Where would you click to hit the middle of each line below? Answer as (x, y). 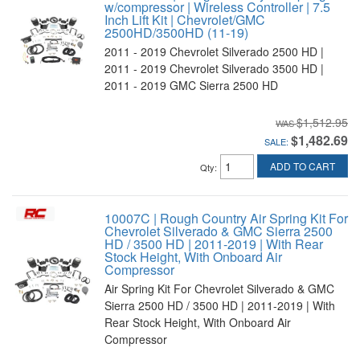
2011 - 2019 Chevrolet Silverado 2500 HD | (214, 51)
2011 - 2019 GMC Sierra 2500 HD (191, 85)
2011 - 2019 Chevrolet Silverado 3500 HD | (214, 68)
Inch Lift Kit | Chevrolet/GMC (185, 20)
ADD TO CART (303, 166)
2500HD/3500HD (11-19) (176, 33)
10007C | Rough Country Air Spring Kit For (226, 218)
